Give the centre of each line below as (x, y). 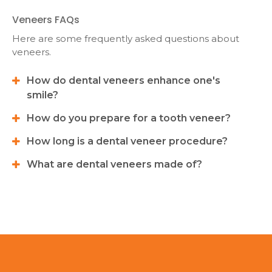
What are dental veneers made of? (114, 165)
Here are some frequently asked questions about (126, 39)
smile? (42, 95)
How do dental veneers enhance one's (124, 81)
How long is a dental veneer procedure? (127, 141)
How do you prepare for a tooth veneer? (129, 118)
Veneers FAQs (47, 20)
